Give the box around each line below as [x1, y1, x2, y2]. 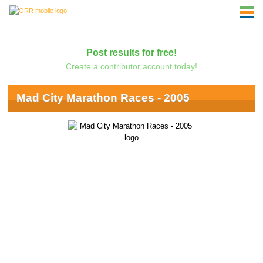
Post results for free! [86, 46, 177, 58]
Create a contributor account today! [65, 61, 197, 71]
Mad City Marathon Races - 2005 [16, 92, 190, 104]
